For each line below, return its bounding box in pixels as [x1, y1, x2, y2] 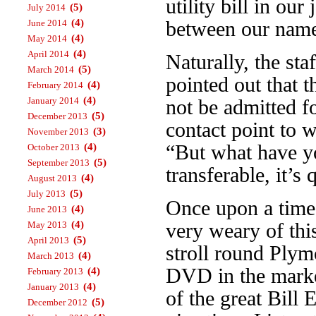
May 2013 [28, 219, 67, 230]
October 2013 [28, 142, 80, 152]
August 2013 [28, 173, 77, 183]
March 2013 [28, 250, 74, 261]
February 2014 [28, 80, 83, 90]
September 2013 [28, 157, 90, 168]
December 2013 [28, 111, 87, 121]
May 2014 [28, 33, 67, 44]
